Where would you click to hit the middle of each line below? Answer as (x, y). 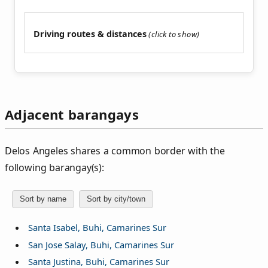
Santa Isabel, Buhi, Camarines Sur (97, 228)
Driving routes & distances (90, 34)
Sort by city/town (116, 199)
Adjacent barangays (72, 115)
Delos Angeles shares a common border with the (115, 150)
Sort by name (43, 199)
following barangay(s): (54, 167)
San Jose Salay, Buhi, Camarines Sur (101, 244)
